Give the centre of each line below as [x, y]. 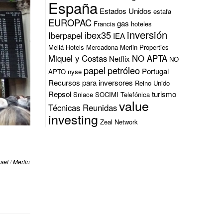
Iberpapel [65, 35]
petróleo [124, 70]
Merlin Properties [144, 47]
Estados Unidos [125, 10]
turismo [164, 94]
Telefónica [135, 94]
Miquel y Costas [78, 58]
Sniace [83, 94]
